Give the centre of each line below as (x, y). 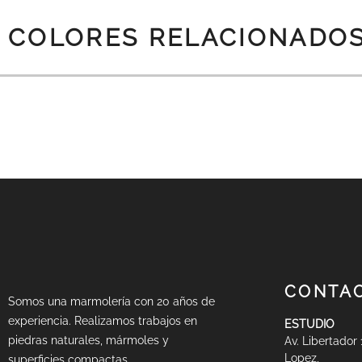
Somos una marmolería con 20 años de (112, 301)
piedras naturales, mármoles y (88, 340)
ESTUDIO (310, 324)
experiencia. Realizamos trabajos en (103, 320)
